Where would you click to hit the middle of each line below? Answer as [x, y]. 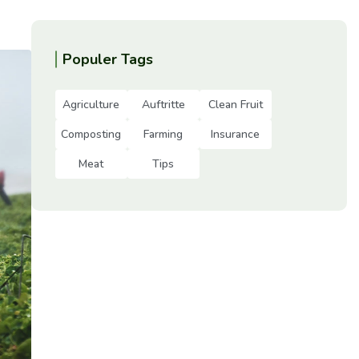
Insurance [236, 135]
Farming [163, 135]
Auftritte [163, 105]
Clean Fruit [235, 105]
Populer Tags [107, 60]
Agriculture [91, 105]
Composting [91, 135]
